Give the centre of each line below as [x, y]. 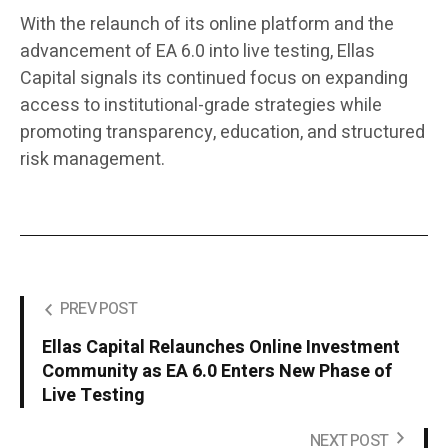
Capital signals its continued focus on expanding [214, 79]
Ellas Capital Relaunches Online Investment [221, 348]
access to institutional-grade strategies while [201, 106]
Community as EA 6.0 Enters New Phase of [217, 372]
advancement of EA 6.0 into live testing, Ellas [197, 52]
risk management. [92, 160]
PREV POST [98, 309]
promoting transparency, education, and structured [222, 133]
